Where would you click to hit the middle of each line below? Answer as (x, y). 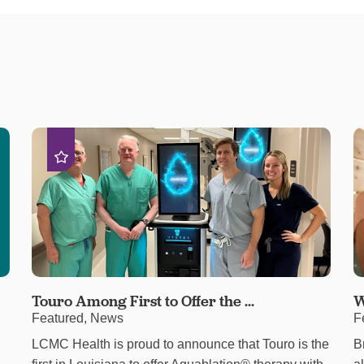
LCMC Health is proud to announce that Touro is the (181, 344)
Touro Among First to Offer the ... (143, 301)
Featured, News (78, 318)
